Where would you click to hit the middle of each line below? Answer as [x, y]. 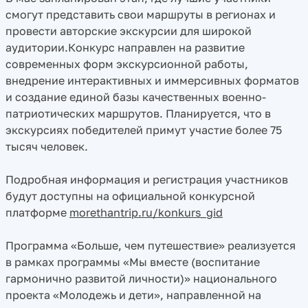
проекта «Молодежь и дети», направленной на [133, 295]
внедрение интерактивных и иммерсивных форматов [152, 80]
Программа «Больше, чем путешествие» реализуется [151, 245]
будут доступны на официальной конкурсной [130, 196]
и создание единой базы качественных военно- [136, 97]
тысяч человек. [47, 146]
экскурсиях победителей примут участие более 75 [144, 130]
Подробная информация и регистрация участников [147, 179]
